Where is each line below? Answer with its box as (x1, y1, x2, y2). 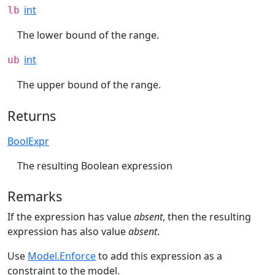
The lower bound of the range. (17, 28, 159, 42)
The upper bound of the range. (17, 78, 161, 92)
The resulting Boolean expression (17, 158, 172, 172)
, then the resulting (163, 210, 251, 224)
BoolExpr (7, 134, 49, 148)
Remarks (7, 187, 62, 206)
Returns (7, 106, 56, 125)
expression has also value (7, 225, 128, 239)
